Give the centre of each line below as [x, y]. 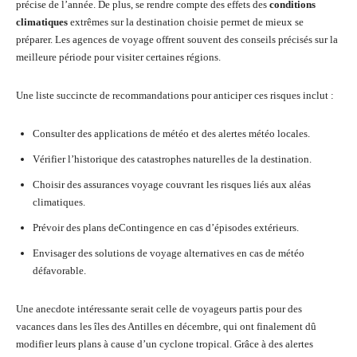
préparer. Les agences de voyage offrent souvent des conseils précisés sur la [177, 39]
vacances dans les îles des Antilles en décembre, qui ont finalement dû [166, 326]
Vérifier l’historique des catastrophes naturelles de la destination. [172, 159]
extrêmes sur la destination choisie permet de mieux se [186, 22]
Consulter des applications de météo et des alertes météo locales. [171, 133]
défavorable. [59, 271]
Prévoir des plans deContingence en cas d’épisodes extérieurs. [166, 228]
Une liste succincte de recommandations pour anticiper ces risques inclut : [175, 95]
